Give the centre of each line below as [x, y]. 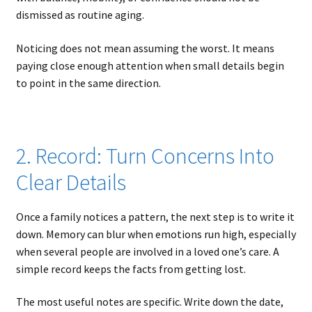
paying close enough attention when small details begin [150, 65]
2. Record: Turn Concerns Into [145, 156]
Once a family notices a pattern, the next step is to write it [155, 216]
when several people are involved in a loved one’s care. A [147, 251]
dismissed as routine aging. [80, 15]
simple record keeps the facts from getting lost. [131, 268]
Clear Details [71, 183]
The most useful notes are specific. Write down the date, [149, 302]
